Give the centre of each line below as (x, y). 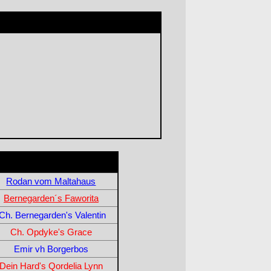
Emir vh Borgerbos (51, 249)
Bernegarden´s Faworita (51, 198)
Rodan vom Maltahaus (51, 181)
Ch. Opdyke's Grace (51, 232)
